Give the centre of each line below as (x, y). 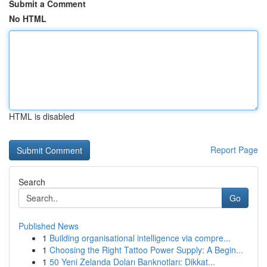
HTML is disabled (42, 116)
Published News (49, 226)
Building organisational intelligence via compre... (140, 238)
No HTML (28, 18)
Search (32, 182)
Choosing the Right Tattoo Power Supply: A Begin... (146, 250)
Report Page (234, 150)
